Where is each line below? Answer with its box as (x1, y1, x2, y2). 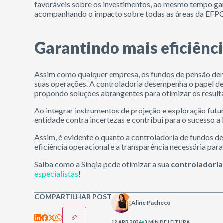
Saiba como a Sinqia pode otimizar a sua (34, 159, 171, 169)
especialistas (34, 169, 79, 178)
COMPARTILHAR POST (34, 192, 112, 201)
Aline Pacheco (131, 199, 171, 206)
